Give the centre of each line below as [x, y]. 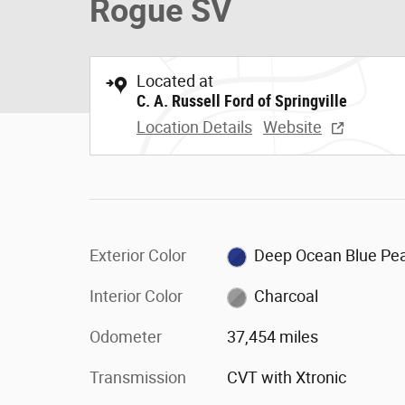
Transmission [138, 377]
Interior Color [136, 296]
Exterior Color [138, 255]
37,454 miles [272, 337]
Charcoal [287, 296]
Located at [175, 81]
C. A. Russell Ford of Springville [242, 101]
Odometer [126, 337]
